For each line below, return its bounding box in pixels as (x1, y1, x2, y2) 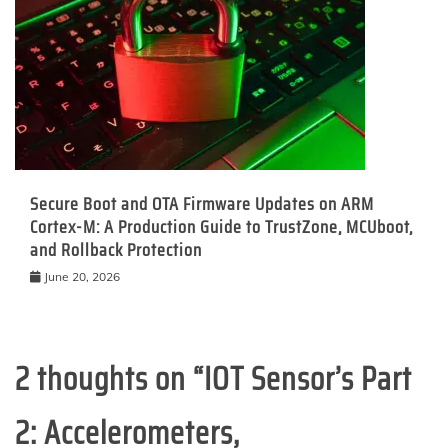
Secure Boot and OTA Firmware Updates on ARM (30, 189, 374, 218)
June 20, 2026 (44, 268, 120, 284)
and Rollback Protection (30, 235, 202, 264)
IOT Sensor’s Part (204, 353, 412, 404)
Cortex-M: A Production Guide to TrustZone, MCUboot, (30, 212, 413, 241)
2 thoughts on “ (15, 353, 204, 404)
